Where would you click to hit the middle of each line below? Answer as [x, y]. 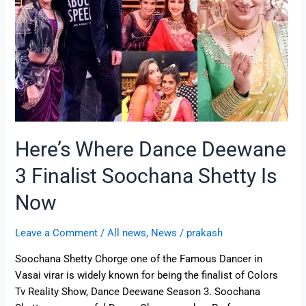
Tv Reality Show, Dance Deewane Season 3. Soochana [138, 291]
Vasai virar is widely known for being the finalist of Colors [147, 275]
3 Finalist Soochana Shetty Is [146, 176]
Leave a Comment [57, 233]
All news [127, 233]
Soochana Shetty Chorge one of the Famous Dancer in [139, 259]
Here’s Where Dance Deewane [151, 150]
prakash [205, 233]
